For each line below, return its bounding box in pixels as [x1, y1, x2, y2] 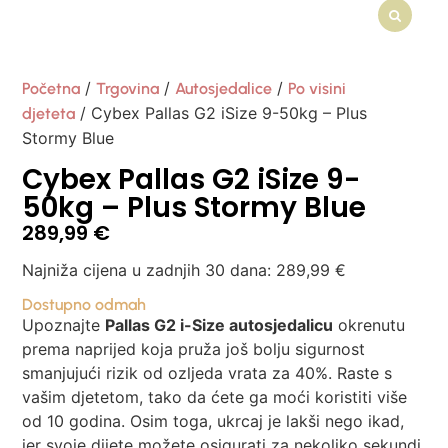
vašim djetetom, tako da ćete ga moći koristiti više [22, 386, 408, 407]
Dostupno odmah [22, 294, 147, 314]
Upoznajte [22, 314, 106, 335]
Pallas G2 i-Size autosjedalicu [105, 314, 334, 335]
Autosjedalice [175, 79, 273, 99]
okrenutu [333, 314, 406, 335]
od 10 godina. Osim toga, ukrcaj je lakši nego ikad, [22, 410, 405, 431]
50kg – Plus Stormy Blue [22, 188, 367, 228]
